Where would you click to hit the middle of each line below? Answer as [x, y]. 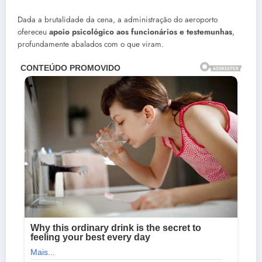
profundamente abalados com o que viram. [91, 44]
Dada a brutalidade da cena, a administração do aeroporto [118, 20]
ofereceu [33, 32]
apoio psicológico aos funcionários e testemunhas [141, 32]
